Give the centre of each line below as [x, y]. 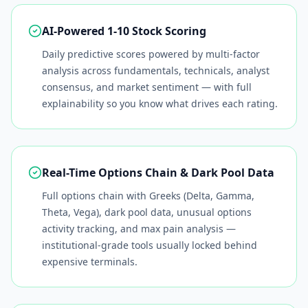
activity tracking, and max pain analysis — [139, 229]
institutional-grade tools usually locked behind [150, 245]
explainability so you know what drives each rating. [160, 103]
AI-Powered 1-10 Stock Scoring [124, 31]
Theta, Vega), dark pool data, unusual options [147, 212]
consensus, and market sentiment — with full [147, 87]
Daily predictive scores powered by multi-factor [151, 54]
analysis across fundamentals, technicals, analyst [156, 70]
